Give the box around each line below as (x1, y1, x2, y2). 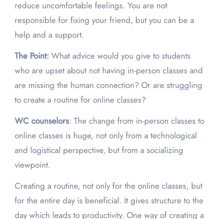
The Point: (14, 50, 51, 62)
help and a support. (14, 29, 87, 41)
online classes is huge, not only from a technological (14, 130, 197, 142)
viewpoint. (14, 159, 53, 171)
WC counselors (14, 115, 69, 127)
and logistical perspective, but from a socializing (14, 144, 183, 156)
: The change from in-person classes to (68, 115, 204, 127)
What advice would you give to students (51, 50, 191, 62)
